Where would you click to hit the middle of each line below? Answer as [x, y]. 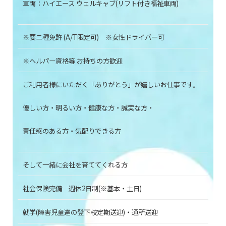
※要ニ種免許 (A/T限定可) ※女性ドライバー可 [94, 37]
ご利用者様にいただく [55, 84]
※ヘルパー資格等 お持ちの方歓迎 [73, 61]
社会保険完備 [46, 188]
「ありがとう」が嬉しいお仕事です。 [144, 84]
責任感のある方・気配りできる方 [72, 131]
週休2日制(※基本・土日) [105, 188]
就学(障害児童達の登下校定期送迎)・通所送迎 [90, 212]
